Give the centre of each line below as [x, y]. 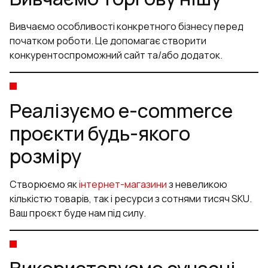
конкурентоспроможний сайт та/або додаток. [116, 55]
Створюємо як [44, 185]
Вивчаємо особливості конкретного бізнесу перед [127, 27]
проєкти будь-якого [100, 134]
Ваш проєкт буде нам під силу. [78, 213]
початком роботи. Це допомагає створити [108, 41]
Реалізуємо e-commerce [121, 111]
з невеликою [197, 185]
